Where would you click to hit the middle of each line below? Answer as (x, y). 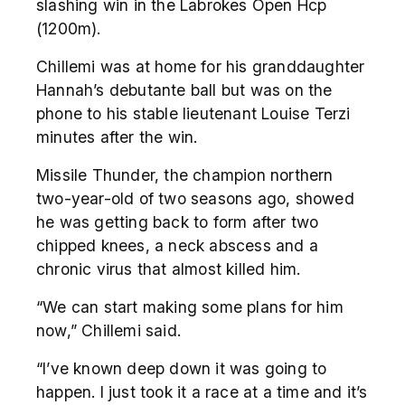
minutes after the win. (117, 137)
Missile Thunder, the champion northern (185, 174)
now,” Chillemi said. (108, 330)
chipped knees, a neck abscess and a (178, 245)
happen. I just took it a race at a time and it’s (202, 391)
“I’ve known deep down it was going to (182, 368)
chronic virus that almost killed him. (169, 268)
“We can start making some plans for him (190, 306)
